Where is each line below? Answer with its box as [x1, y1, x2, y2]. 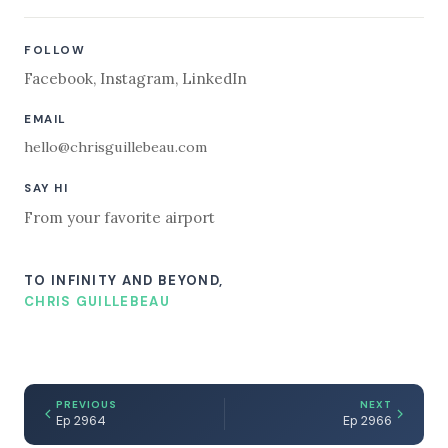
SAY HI [24, 181, 69, 197]
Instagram [100, 68, 175, 88]
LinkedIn [182, 68, 247, 88]
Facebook [24, 68, 93, 88]
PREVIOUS [56, 398, 117, 412]
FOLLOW [24, 42, 86, 58]
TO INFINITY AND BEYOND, [24, 271, 224, 289]
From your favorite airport [24, 207, 215, 227]
